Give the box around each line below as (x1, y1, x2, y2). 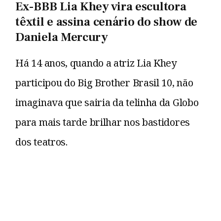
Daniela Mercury (15, 29, 108, 45)
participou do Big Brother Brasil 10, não (15, 75, 193, 89)
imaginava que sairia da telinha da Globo (15, 95, 199, 109)
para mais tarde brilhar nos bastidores (15, 115, 190, 129)
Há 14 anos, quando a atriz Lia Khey (15, 56, 177, 70)
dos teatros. (15, 135, 68, 148)
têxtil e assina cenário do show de (15, 13, 198, 30)
